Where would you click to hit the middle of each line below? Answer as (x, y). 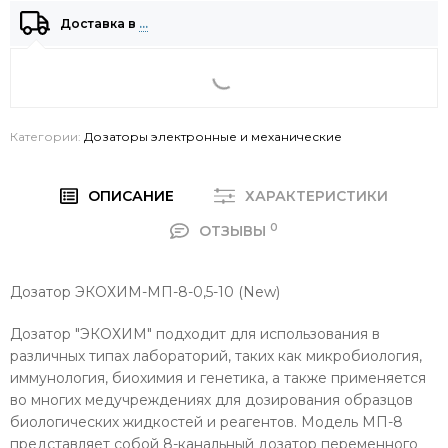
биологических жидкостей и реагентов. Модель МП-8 (206, 422)
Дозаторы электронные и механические (213, 136)
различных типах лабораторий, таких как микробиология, (216, 356)
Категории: (47, 136)
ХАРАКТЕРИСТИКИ (317, 196)
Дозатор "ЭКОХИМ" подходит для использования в (195, 334)
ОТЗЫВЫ (234, 231)
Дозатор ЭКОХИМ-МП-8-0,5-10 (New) (145, 292)
